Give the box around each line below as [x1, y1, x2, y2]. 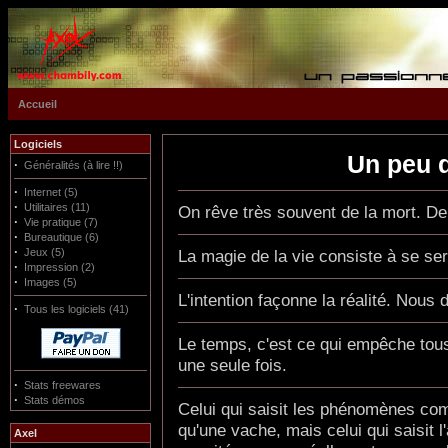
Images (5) [24, 276, 77, 288]
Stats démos [24, 393, 85, 406]
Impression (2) [24, 261, 95, 273]
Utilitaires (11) [24, 201, 90, 213]
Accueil [18, 98, 57, 110]
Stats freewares [24, 378, 101, 391]
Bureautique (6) [24, 231, 99, 243]
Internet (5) [24, 186, 78, 198]
